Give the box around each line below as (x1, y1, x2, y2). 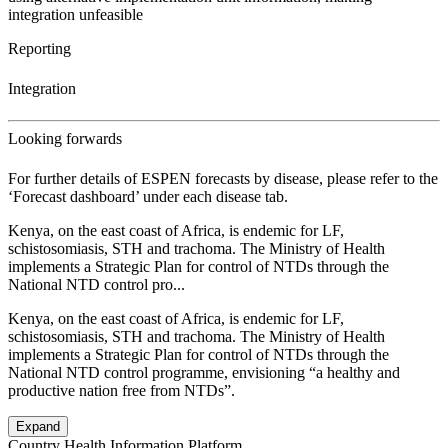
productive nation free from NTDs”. (8, 382, 235, 400)
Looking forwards (8, 130, 122, 148)
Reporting (8, 39, 71, 57)
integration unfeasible (8, 5, 143, 23)
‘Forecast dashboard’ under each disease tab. (8, 188, 288, 206)
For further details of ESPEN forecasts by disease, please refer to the (8, 170, 438, 188)
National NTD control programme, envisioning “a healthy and (8, 364, 400, 382)
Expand (16, 419, 60, 435)
